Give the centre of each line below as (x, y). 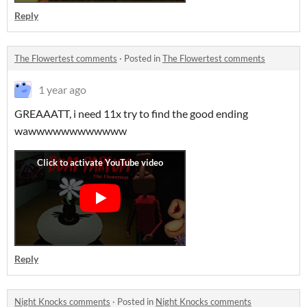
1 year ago (62, 89)
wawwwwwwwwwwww (72, 131)
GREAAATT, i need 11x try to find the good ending (131, 113)
